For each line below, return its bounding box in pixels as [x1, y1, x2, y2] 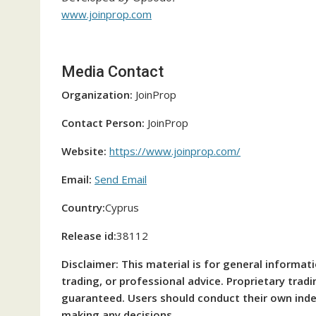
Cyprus [105, 200, 139, 214]
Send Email [95, 172, 147, 186]
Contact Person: [61, 116, 145, 130]
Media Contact [61, 63, 164, 80]
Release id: [61, 229, 116, 243]
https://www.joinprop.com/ [109, 144, 241, 158]
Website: [61, 144, 107, 158]
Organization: [61, 87, 133, 102]
